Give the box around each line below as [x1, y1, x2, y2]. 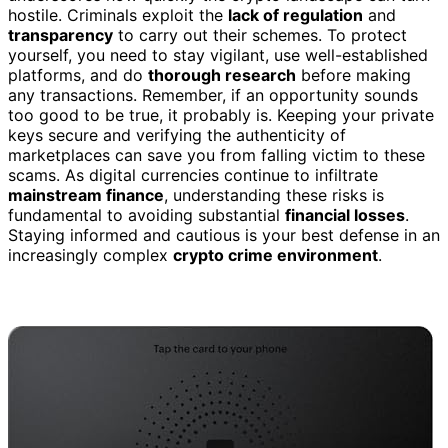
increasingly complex [8, 244, 173, 265]
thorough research [148, 64, 296, 85]
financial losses [285, 204, 405, 225]
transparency [8, 24, 113, 45]
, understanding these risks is [164, 184, 384, 205]
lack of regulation [228, 4, 363, 25]
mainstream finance [8, 184, 164, 205]
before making [296, 64, 411, 85]
